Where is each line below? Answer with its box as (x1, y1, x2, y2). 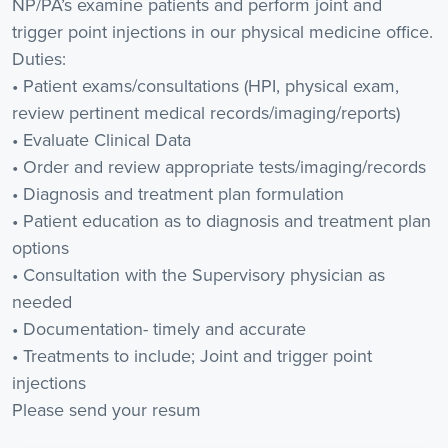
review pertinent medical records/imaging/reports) (12, 100, 400, 125)
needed (12, 289, 72, 314)
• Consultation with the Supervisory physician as (12, 262, 385, 287)
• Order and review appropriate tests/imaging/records (12, 154, 426, 179)
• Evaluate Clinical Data (12, 127, 191, 152)
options (12, 235, 69, 260)
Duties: (12, 46, 66, 71)
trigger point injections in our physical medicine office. (12, 19, 433, 44)
